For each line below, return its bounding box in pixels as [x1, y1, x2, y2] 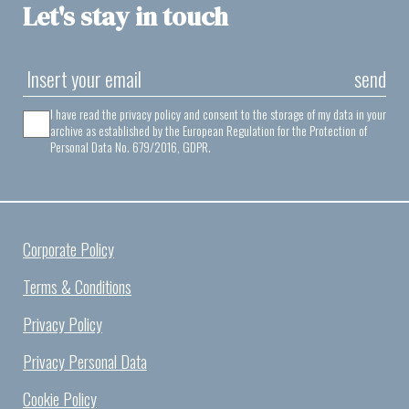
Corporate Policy [23, 237, 114, 262]
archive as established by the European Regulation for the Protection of [50, 121, 367, 141]
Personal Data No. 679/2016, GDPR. [50, 137, 211, 157]
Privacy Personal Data [23, 350, 147, 374]
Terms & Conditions [23, 275, 131, 299]
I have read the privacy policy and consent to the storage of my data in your [50, 104, 386, 124]
